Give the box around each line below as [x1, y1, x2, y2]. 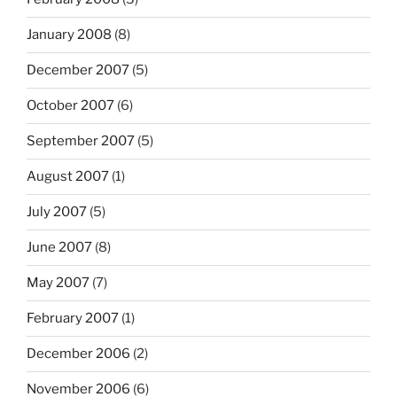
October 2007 [27, 97, 114, 114]
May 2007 [27, 275, 90, 292]
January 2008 [27, 27, 112, 43]
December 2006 [27, 346, 130, 362]
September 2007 [27, 133, 135, 150]
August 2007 [27, 168, 109, 185]
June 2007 [27, 239, 92, 256]
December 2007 [27, 62, 129, 79]
